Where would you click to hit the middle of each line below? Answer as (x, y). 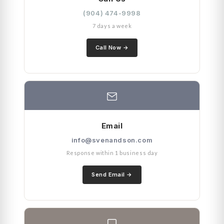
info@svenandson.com (112, 140)
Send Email (108, 174)
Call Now (108, 47)
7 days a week (112, 26)
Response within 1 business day (112, 153)
